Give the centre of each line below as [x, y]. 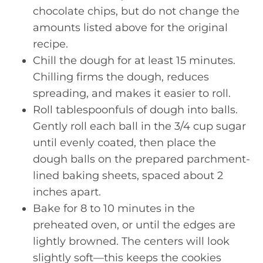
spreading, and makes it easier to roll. [132, 93]
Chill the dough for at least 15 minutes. [134, 60]
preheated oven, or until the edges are [134, 225]
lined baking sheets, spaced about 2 [128, 175]
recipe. [50, 44]
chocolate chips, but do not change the [136, 11]
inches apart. [67, 192]
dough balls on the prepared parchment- [141, 159]
